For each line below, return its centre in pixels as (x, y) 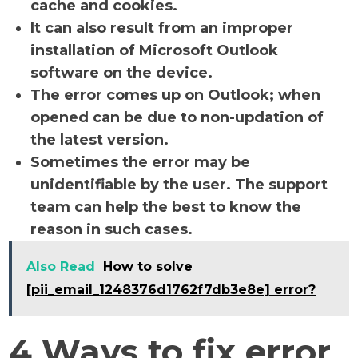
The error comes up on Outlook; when (176, 95)
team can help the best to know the (166, 207)
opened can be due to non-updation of (177, 117)
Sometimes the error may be (141, 162)
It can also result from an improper (162, 28)
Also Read (61, 267)
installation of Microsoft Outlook (155, 50)
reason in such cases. (114, 229)
